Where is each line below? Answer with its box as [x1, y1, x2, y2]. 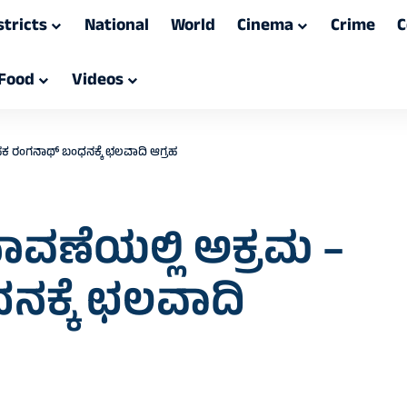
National [84, 13, 150, 41]
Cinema [237, 13, 294, 41]
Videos [72, 67, 124, 95]
